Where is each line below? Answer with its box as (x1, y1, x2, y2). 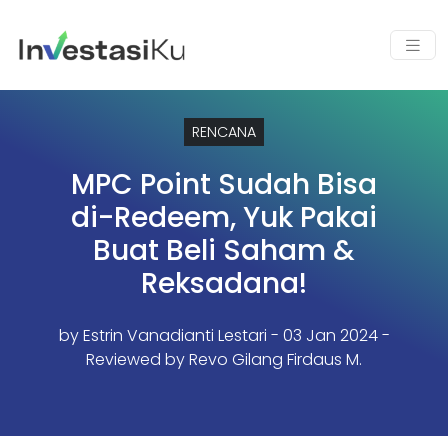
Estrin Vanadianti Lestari (82, 324, 267, 347)
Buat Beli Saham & (93, 231, 355, 270)
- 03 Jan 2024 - (266, 324, 390, 347)
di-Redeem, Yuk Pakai (71, 198, 377, 237)
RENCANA (192, 122, 256, 142)
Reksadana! (141, 264, 307, 303)
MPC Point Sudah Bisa (71, 165, 377, 204)
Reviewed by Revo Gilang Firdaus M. (86, 348, 362, 371)
